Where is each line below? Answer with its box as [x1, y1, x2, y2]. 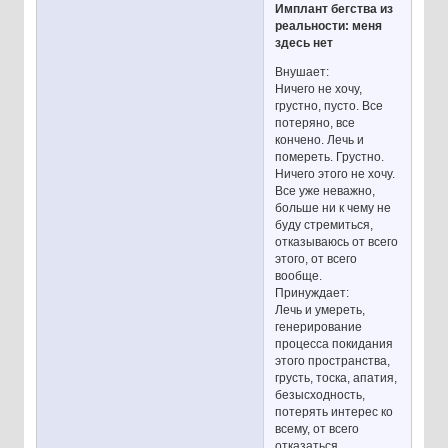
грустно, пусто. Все [275, 98, 384, 113]
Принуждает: [275, 285, 350, 300]
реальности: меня [275, 18, 383, 33]
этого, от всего [275, 251, 358, 266]
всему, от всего [275, 421, 360, 436]
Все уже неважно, [275, 183, 376, 198]
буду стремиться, [275, 217, 374, 232]
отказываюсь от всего [275, 234, 399, 249]
